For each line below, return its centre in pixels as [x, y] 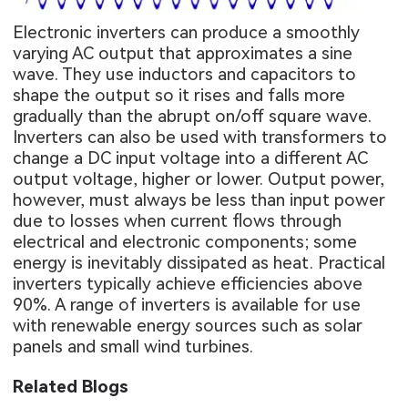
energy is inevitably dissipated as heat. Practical [199, 262]
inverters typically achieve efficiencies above [188, 283]
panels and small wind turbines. [133, 346]
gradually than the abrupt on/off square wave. [193, 116]
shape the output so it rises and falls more [179, 95]
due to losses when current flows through [178, 220]
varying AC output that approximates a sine [183, 53]
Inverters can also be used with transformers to [200, 137]
